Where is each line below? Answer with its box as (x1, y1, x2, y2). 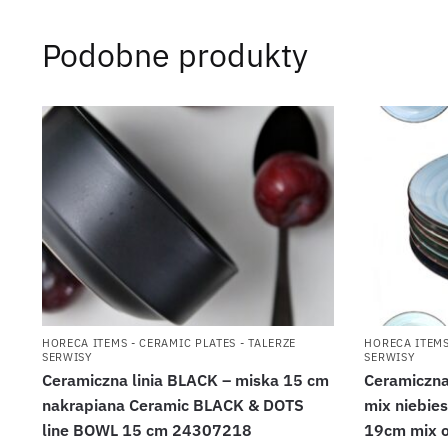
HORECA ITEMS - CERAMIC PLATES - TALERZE (41, 335, 297, 350)
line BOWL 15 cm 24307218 (41, 419, 252, 440)
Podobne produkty (41, 34, 308, 77)
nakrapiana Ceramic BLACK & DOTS (41, 394, 304, 415)
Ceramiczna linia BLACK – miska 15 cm (41, 369, 329, 390)
